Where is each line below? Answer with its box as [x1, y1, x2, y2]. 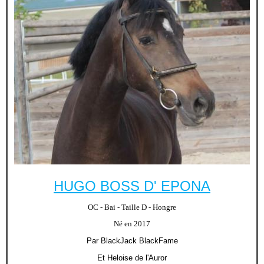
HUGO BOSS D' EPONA [54, 178, 210, 194]
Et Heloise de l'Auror [97, 253, 167, 262]
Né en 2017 [114, 219, 150, 228]
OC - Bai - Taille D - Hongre [88, 203, 176, 212]
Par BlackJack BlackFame [86, 236, 178, 245]
